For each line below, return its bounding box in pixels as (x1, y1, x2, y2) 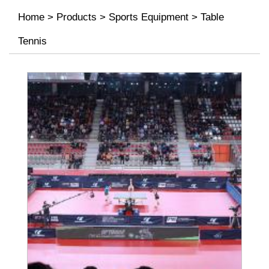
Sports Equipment (109, 11, 189, 23)
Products (56, 11, 97, 23)
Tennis (18, 35, 47, 47)
